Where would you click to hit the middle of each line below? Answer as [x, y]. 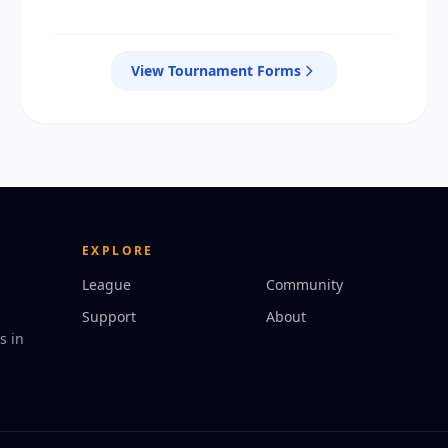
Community [304, 284]
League [106, 284]
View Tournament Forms [215, 70]
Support [109, 316]
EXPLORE [118, 250]
